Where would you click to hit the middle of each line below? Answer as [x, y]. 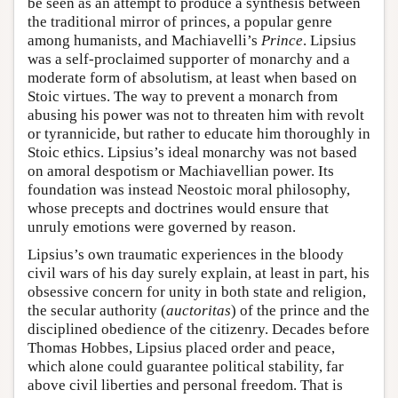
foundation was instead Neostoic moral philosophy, [189, 190]
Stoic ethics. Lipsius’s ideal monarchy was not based [192, 153]
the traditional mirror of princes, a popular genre [180, 22]
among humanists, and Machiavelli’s [144, 41]
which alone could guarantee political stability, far [186, 367]
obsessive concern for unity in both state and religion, [197, 292]
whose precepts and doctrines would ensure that [178, 209]
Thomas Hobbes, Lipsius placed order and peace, [181, 348]
